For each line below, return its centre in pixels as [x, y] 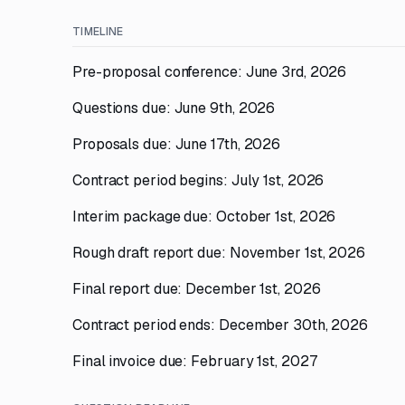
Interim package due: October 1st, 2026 [204, 217]
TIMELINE [98, 32]
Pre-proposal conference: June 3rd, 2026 [210, 72]
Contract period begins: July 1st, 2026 [198, 180]
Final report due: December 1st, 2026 [197, 289]
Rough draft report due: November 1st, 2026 [219, 253]
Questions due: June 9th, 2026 [174, 108]
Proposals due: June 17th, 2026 [177, 144]
